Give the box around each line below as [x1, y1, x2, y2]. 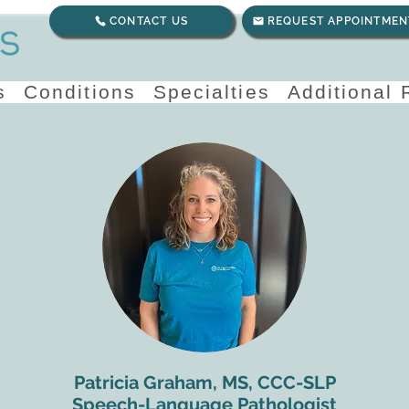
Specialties [152, 81, 270, 102]
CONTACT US [110, 14, 188, 27]
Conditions [23, 81, 136, 102]
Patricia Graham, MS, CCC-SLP [73, 372, 336, 393]
